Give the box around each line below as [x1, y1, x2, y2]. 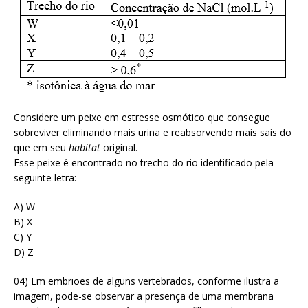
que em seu [14, 140, 69, 154]
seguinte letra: [14, 170, 76, 184]
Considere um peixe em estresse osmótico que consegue [14, 110, 270, 124]
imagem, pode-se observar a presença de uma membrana [14, 289, 274, 302]
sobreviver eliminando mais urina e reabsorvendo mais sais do [14, 125, 291, 139]
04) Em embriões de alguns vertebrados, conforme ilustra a [14, 274, 279, 287]
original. [103, 140, 137, 154]
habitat [69, 140, 103, 154]
